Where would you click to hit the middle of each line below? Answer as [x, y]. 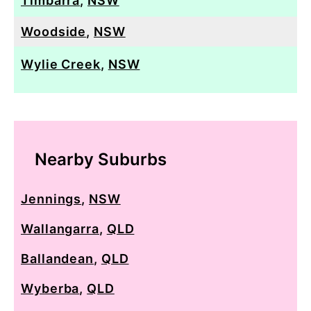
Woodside [54, 31]
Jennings [51, 199]
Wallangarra [60, 228]
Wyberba [50, 288]
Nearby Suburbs [101, 159]
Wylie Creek [61, 64]
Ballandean [58, 258]
